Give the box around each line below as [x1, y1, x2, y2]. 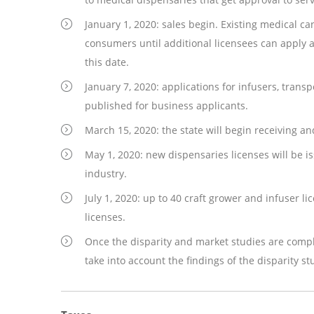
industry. [85, 167, 127, 180]
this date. [85, 55, 129, 69]
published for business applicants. [85, 99, 254, 112]
